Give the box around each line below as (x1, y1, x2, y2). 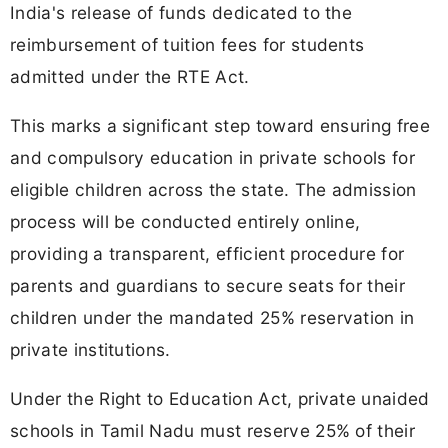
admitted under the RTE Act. (10, 65, 250, 87)
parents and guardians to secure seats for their (10, 275, 406, 297)
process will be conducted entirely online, (10, 211, 361, 233)
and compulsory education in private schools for (10, 147, 416, 169)
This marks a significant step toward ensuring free (10, 115, 431, 137)
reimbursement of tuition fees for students (10, 33, 365, 55)
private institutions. (10, 339, 171, 361)
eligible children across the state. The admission (10, 179, 417, 201)
